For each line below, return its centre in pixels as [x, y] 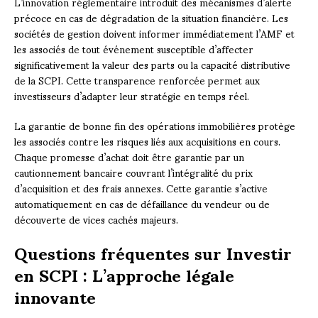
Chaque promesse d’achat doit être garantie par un [129, 156]
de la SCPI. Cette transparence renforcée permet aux [137, 79]
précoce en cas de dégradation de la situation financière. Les [151, 17]
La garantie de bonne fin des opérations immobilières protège [155, 125]
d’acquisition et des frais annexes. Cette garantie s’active [141, 187]
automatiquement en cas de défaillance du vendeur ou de [142, 203]
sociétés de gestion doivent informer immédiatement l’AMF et [154, 33]
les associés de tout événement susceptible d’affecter [134, 48]
